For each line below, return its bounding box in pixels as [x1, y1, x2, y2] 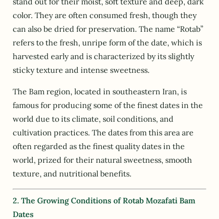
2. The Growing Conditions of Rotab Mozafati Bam [13, 196, 196, 206]
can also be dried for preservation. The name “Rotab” [13, 23, 203, 34]
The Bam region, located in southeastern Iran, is [13, 87, 187, 97]
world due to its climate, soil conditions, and [13, 114, 174, 124]
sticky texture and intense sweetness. [13, 65, 150, 75]
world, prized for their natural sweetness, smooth [13, 155, 192, 165]
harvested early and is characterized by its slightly [13, 51, 194, 61]
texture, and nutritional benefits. [13, 169, 131, 179]
